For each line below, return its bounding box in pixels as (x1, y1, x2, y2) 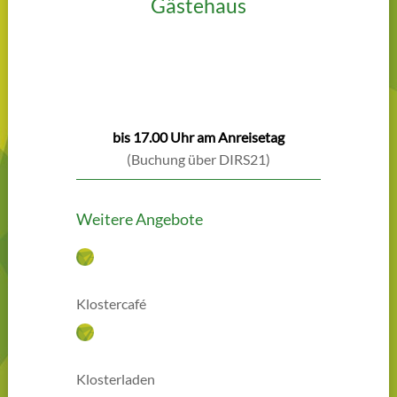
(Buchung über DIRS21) (126, 151, 270, 168)
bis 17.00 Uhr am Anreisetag (112, 128, 284, 146)
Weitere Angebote (76, 209, 204, 230)
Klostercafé (76, 295, 147, 313)
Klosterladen (76, 370, 156, 388)
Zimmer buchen (138, 66, 258, 89)
